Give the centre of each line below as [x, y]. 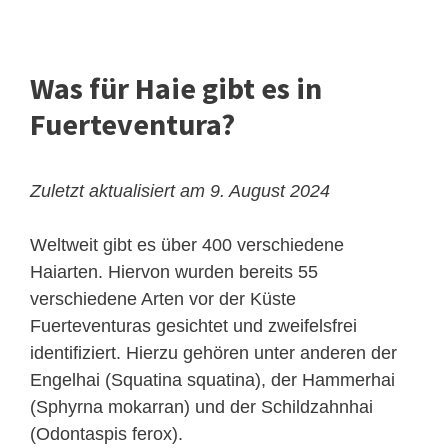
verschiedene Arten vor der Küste [163, 299]
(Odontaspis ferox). [106, 434]
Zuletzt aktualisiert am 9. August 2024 [180, 191]
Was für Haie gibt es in [176, 88]
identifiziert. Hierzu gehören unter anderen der [213, 353]
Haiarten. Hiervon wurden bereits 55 [174, 272]
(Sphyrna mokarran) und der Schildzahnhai [201, 407]
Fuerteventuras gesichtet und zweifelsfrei [193, 326]
